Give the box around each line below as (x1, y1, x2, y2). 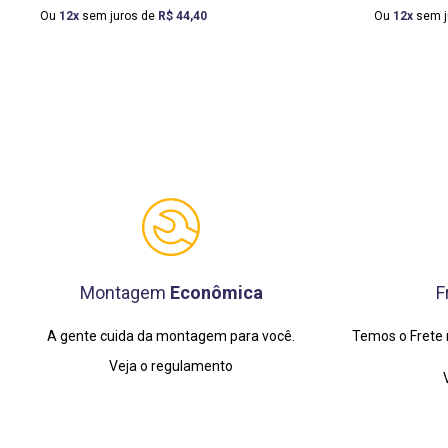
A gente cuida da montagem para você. (47, 328, 295, 345)
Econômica (169, 282, 263, 304)
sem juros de (79, 9, 158, 24)
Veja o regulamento (109, 358, 233, 375)
